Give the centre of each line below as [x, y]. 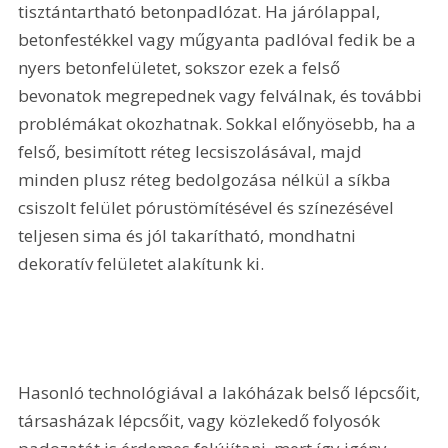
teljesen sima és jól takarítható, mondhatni [189, 235]
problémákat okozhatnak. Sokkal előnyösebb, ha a [219, 123]
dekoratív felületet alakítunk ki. [143, 263]
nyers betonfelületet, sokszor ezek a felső [181, 67]
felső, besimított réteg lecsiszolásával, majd [192, 151]
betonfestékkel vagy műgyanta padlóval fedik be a [219, 39]
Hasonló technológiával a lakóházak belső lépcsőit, [221, 392]
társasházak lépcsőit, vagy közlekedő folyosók [201, 420]
